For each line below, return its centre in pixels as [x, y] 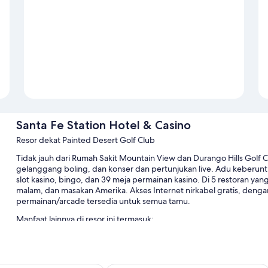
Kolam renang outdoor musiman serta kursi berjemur [128, 238]
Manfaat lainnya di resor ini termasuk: [85, 219]
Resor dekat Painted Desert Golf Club [85, 140]
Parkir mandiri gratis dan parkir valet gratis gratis [119, 254]
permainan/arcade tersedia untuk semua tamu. [103, 201]
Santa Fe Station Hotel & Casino [103, 125]
